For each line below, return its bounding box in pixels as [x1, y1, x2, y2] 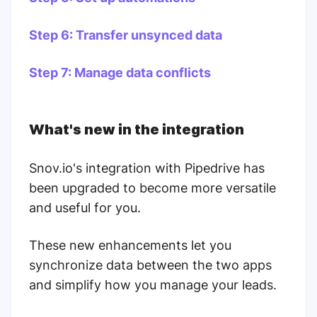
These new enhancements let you [29, 238, 231, 253]
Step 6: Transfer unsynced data [29, 28, 222, 42]
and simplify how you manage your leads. [29, 277, 277, 292]
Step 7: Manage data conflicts [29, 65, 211, 80]
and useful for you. [29, 200, 144, 215]
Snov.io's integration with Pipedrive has [29, 161, 265, 175]
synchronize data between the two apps [29, 258, 272, 272]
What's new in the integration [29, 121, 244, 138]
